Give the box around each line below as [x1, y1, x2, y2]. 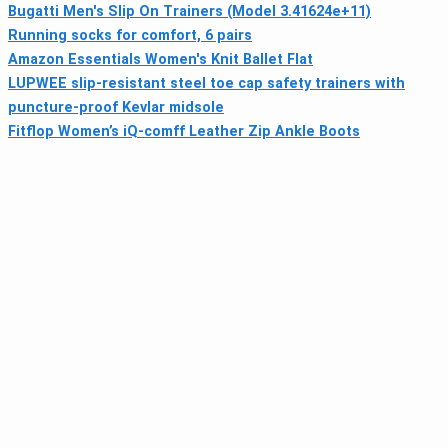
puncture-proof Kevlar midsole [8, 99, 224, 117]
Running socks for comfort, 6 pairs [8, 27, 252, 45]
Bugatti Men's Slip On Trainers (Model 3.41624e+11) [8, 3, 371, 21]
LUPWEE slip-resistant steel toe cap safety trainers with [8, 75, 405, 93]
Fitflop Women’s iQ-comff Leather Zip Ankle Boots [8, 123, 360, 141]
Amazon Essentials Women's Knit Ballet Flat [8, 51, 313, 69]
